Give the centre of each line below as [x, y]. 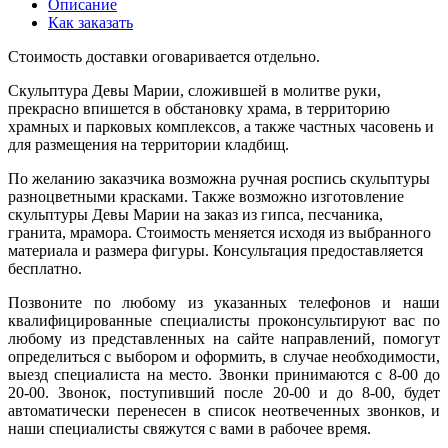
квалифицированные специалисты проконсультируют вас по [224, 320]
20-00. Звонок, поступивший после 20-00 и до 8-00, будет [224, 392]
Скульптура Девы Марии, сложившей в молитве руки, [194, 90]
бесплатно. [45, 268]
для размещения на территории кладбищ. [148, 144]
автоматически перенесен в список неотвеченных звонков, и [224, 410]
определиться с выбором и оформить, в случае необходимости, [224, 356]
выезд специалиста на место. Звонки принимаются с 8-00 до [224, 374]
